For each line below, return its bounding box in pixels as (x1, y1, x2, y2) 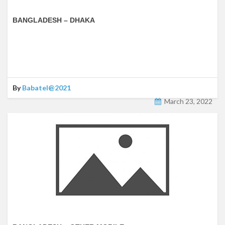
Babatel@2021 (22, 83, 71, 92)
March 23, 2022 (164, 96, 212, 105)
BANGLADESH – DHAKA (13, 16, 95, 24)
